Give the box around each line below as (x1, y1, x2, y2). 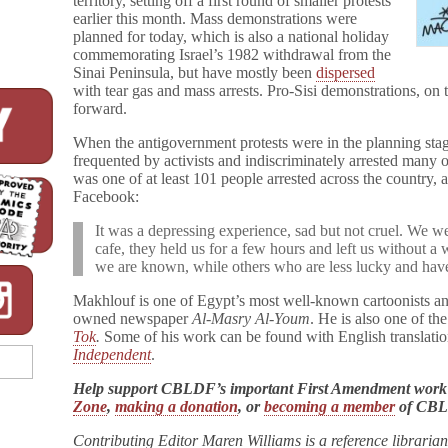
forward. (73, 100, 128, 117)
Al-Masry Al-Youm (192, 310, 311, 327)
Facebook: (73, 188, 140, 205)
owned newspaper (73, 310, 193, 327)
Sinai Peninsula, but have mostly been (73, 64, 317, 81)
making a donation (115, 398, 239, 415)
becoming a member (264, 398, 396, 415)
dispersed (316, 64, 376, 81)
